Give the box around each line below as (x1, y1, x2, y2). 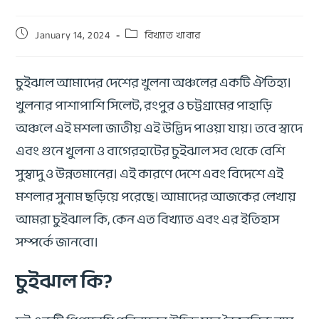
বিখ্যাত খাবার (144, 26, 202, 46)
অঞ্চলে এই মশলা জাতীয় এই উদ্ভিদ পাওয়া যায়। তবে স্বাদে (16, 116, 303, 141)
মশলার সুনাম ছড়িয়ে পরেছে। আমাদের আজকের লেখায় (16, 184, 297, 209)
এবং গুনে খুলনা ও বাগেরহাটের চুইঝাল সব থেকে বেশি (16, 139, 286, 164)
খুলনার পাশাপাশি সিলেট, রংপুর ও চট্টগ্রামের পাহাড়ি (16, 93, 273, 118)
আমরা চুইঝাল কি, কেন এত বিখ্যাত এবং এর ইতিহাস (16, 207, 280, 232)
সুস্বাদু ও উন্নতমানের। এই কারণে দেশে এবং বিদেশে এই (16, 162, 284, 187)
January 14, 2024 (35, 26, 110, 46)
